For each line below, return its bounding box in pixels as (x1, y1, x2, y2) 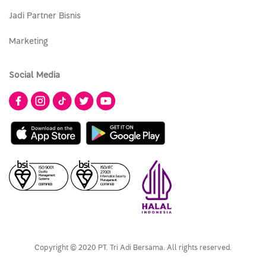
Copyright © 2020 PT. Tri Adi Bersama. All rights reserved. (34, 243, 232, 252)
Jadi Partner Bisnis (9, 11, 81, 21)
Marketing (9, 36, 48, 47)
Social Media (9, 70, 60, 81)
